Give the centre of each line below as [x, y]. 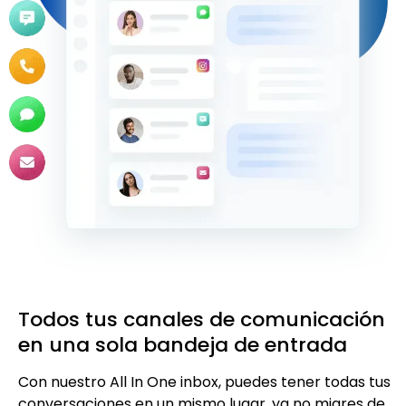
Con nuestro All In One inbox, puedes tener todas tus [204, 382]
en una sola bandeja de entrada [183, 344]
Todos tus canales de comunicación [202, 319]
